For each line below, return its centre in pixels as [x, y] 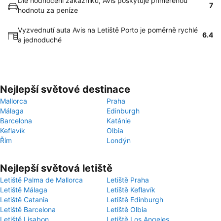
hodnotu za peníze [48, 10]
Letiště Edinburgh [135, 200]
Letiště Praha [128, 180]
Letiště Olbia [127, 209]
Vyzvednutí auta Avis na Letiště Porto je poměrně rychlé [108, 30]
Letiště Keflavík [131, 190]
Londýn [119, 140]
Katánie [119, 121]
